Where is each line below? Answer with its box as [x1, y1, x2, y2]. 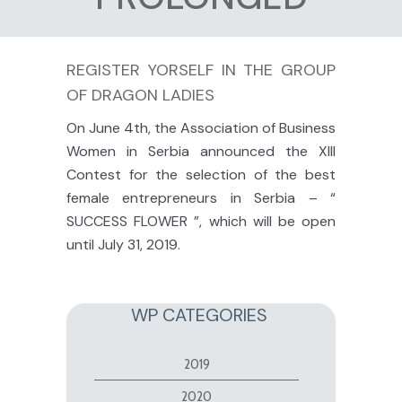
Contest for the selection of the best [66, 165, 336, 184]
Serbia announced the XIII [137, 142, 336, 161]
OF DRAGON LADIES [66, 84, 214, 106]
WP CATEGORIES [130, 303, 267, 327]
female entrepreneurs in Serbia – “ [66, 188, 336, 207]
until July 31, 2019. [66, 235, 180, 254]
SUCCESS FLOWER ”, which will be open [66, 212, 336, 231]
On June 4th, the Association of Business [66, 118, 336, 137]
